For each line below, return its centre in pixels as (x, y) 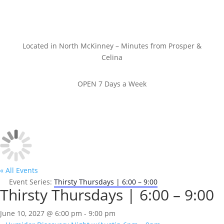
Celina (112, 57)
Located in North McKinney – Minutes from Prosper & (112, 46)
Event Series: (31, 182)
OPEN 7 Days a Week (112, 84)
